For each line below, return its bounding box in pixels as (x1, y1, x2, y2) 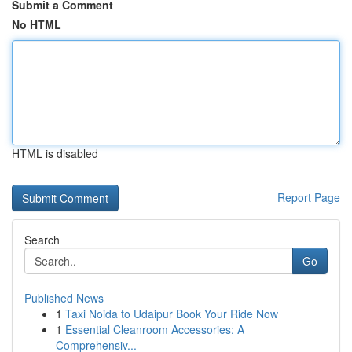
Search (24, 232, 60, 247)
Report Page (277, 189, 340, 205)
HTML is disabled (12, 145, 98, 161)
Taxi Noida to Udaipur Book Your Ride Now (65, 306, 278, 321)
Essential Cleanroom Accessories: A (65, 321, 244, 337)
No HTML (12, 16, 61, 32)
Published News (24, 290, 104, 306)
